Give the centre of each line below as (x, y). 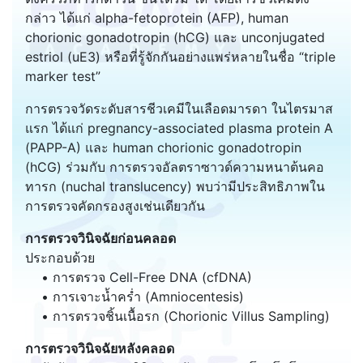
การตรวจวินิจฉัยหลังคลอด (100, 348)
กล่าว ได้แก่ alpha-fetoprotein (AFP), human (157, 17)
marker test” (63, 76)
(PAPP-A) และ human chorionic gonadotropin (163, 147)
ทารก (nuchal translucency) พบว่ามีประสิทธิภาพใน (175, 186)
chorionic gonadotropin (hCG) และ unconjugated (175, 37)
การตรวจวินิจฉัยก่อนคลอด (100, 238)
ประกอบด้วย (60, 257)
